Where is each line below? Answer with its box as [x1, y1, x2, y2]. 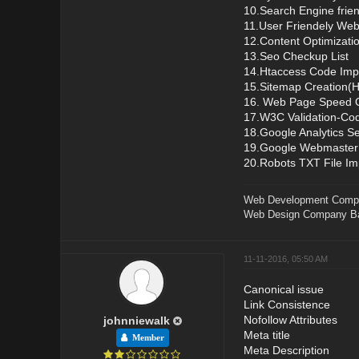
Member [127, 333, 164, 342]
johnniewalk [103, 313, 170, 327]
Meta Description [243, 343, 329, 357]
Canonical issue [243, 282, 324, 296]
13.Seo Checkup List [243, 49, 349, 63]
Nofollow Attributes [243, 313, 337, 326]
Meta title [243, 328, 290, 341]
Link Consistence [243, 297, 330, 311]
